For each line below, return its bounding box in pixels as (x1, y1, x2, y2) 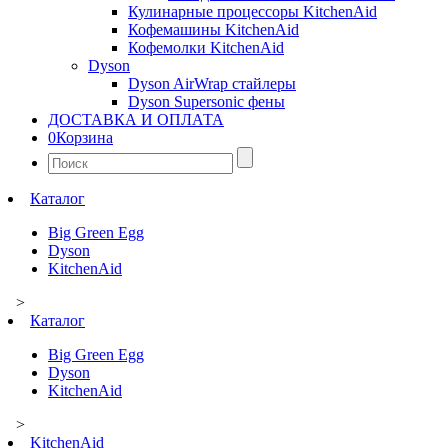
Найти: (47, 145, 95, 163)
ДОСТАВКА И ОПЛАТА (48, 110, 224, 128)
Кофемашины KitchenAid (128, 20, 299, 38)
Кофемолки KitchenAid (128, 38, 284, 56)
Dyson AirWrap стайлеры (128, 74, 296, 92)
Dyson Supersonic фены (128, 92, 285, 110)
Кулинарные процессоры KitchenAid (128, 2, 377, 20)
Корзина (56, 128, 113, 146)
